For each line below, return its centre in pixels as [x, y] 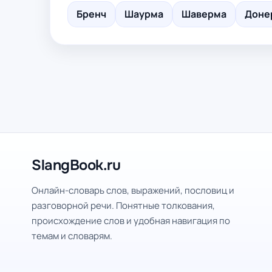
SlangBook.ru [76, 165]
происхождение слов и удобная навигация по [131, 221]
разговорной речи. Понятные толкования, [123, 206]
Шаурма [144, 14]
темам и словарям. [72, 236]
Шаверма [204, 14]
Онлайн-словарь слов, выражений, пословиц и [133, 190]
